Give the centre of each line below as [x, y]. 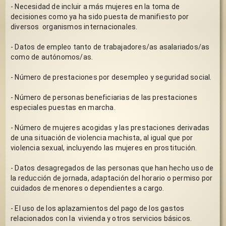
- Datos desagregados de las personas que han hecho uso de [112, 168]
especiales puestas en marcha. [63, 107]
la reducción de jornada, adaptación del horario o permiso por [112, 178]
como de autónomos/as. [53, 57]
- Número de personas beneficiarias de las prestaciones [104, 97]
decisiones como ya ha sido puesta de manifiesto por [100, 16]
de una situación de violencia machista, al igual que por [102, 137]
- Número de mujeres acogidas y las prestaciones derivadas [110, 127]
